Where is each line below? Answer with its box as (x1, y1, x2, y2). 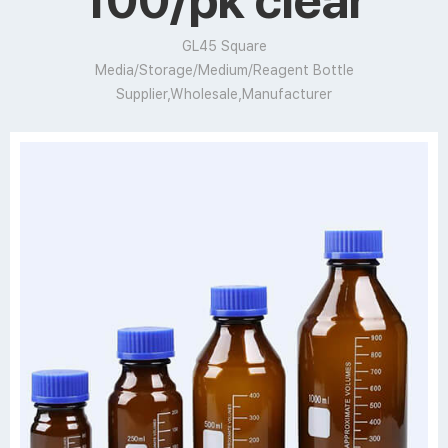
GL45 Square (181, 38, 267, 54)
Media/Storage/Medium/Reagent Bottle (94, 62, 354, 78)
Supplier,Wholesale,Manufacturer (116, 86, 332, 102)
